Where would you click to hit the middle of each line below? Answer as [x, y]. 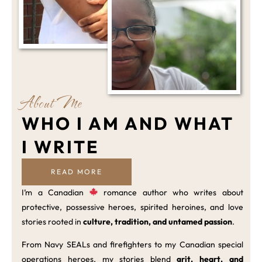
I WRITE [61, 146]
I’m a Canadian [56, 192]
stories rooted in [53, 221]
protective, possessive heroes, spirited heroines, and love [132, 207]
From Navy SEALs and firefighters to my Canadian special [132, 244]
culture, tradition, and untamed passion [158, 221]
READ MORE [77, 171]
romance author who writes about [171, 192]
